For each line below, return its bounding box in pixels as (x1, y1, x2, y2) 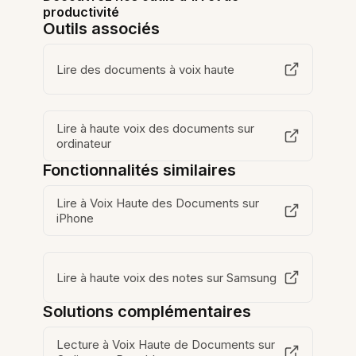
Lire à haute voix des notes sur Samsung (56, 269, 277, 285)
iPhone (56, 211, 95, 226)
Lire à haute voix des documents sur (56, 121, 255, 136)
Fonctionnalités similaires (43, 161, 237, 180)
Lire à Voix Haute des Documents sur (56, 195, 260, 211)
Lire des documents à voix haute (56, 61, 235, 77)
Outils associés (43, 19, 161, 38)
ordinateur (56, 136, 112, 151)
